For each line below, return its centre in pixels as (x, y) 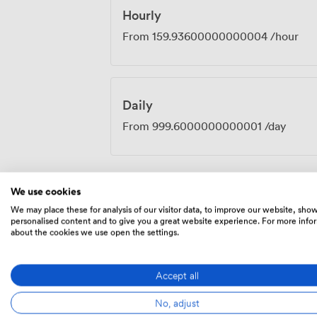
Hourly (142, 15)
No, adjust (177, 302)
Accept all (177, 275)
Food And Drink (169, 263)
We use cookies (46, 191)
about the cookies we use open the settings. (95, 232)
